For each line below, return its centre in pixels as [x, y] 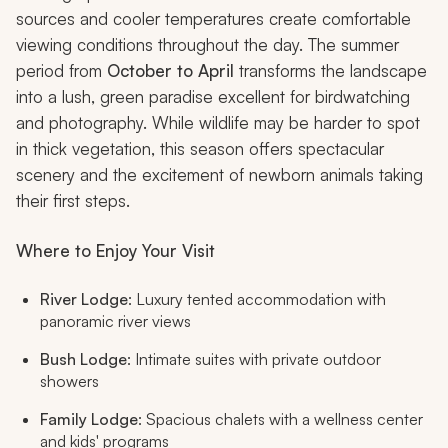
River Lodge [84, 299]
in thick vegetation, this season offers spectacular [200, 149]
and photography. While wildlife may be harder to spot [218, 123]
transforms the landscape [330, 71]
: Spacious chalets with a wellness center [280, 419]
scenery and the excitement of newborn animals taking [219, 175]
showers [69, 381]
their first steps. [73, 201]
